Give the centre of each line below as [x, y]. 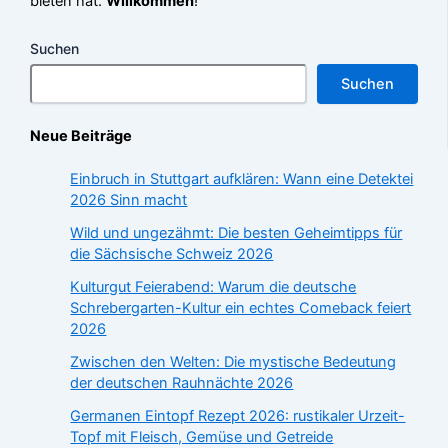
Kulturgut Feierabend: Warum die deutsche [213, 287]
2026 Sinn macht [129, 200]
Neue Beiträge [81, 135]
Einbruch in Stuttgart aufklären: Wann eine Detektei [242, 179]
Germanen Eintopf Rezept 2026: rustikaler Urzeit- [238, 416]
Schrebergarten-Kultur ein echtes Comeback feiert [241, 308]
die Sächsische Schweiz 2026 [172, 254]
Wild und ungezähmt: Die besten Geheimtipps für [236, 233]
